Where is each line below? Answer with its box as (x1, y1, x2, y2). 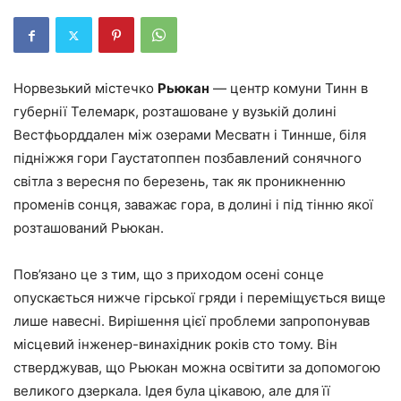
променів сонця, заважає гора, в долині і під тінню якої (13, 196, 373, 213)
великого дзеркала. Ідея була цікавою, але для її (13, 382, 330, 399)
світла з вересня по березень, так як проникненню (13, 173, 346, 190)
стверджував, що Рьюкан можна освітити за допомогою (13, 359, 380, 376)
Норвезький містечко (13, 80, 158, 97)
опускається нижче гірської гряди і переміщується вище (13, 289, 386, 306)
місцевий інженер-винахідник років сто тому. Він (13, 336, 337, 353)
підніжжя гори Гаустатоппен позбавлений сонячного (13, 149, 362, 166)
